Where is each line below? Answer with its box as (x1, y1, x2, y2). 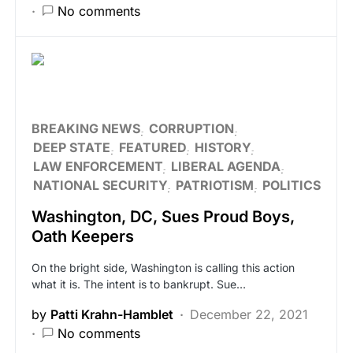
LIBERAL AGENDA (171, 158, 281, 174)
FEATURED (119, 139, 186, 155)
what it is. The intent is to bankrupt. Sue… (32, 277, 246, 291)
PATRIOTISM (176, 177, 254, 193)
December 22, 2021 (190, 307, 308, 322)
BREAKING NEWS (32, 121, 140, 136)
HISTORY (195, 139, 251, 155)
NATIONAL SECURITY (33, 177, 167, 193)
